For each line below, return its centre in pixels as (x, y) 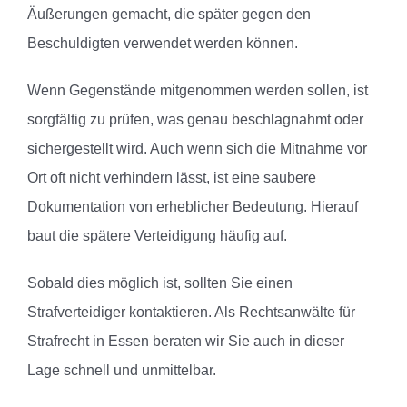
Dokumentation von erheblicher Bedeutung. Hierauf (193, 207)
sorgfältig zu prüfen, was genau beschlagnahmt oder (195, 120)
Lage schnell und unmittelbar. (122, 371)
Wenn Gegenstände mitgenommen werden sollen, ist (198, 91)
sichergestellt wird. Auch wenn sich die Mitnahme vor (197, 149)
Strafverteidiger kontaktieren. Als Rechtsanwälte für (191, 313)
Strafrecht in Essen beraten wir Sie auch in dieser (186, 342)
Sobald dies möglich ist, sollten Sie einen (160, 283)
